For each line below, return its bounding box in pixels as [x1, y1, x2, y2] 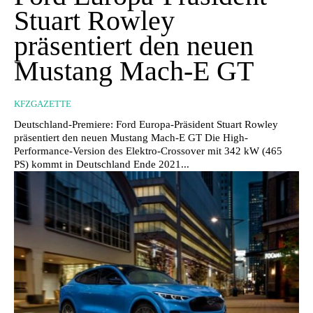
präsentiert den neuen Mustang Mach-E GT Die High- [14, 131, 248, 143]
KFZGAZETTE [14, 98, 71, 109]
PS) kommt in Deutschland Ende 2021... [14, 158, 189, 170]
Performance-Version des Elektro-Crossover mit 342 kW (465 [14, 145, 282, 156]
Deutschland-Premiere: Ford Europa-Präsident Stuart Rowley [14, 118, 278, 130]
